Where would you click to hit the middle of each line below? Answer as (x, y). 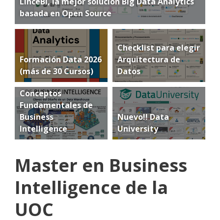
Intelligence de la (91, 187)
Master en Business (101, 165)
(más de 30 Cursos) (56, 71)
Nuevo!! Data (143, 117)
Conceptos (41, 93)
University (138, 129)
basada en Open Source (66, 13)
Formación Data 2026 (61, 59)
